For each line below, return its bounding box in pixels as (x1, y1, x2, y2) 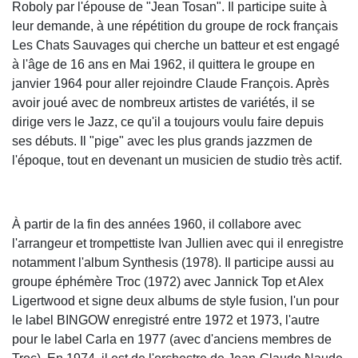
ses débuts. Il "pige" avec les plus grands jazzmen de (12, 133, 312, 148)
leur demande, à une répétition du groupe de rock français (12, 18, 338, 33)
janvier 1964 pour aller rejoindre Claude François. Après (12, 76, 329, 90)
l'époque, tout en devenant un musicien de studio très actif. (12, 153, 342, 167)
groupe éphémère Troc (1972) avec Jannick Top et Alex (12, 274, 324, 288)
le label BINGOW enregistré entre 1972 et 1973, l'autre (12, 312, 320, 327)
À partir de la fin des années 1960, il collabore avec (12, 217, 301, 231)
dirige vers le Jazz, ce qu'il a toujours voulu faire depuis (12, 114, 324, 129)
